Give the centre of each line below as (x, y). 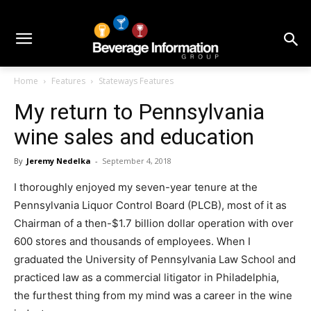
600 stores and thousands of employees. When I (132, 242)
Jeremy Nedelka (59, 161)
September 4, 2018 (137, 161)
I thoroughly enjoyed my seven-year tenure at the (136, 187)
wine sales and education (134, 137)
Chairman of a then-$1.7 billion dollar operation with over (154, 224)
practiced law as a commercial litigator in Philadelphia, (146, 278)
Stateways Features (136, 81)
